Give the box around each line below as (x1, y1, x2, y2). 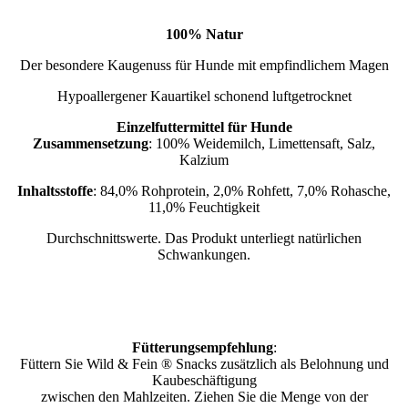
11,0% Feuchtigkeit (148, 199, 260, 215)
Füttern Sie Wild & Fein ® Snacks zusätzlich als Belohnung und (19, 355, 389, 372)
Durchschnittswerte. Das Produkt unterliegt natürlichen (46, 229, 362, 246)
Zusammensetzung (33, 135, 148, 151)
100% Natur (165, 25, 243, 42)
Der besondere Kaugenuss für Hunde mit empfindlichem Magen (19, 56, 389, 73)
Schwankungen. (158, 246, 250, 262)
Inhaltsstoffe (17, 182, 93, 199)
